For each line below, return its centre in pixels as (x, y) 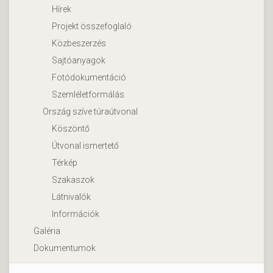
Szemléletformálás (88, 94)
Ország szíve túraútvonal (90, 111)
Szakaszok (73, 179)
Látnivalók (71, 197)
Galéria (47, 231)
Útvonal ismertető (85, 145)
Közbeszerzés (79, 43)
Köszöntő (71, 128)
